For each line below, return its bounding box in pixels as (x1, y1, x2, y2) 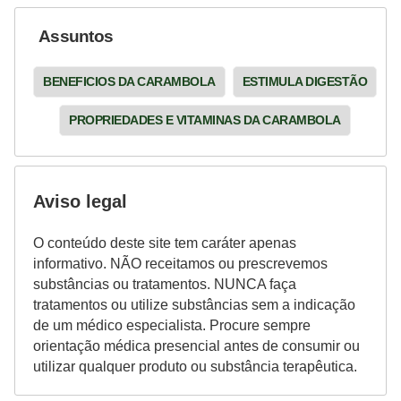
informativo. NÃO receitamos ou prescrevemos (33, 255, 328, 271)
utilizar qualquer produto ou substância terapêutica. (33, 358, 357, 374)
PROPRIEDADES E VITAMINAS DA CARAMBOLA (69, 112, 341, 127)
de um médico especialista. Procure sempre (33, 317, 311, 333)
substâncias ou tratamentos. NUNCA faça (33, 276, 296, 292)
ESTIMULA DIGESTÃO (242, 73, 367, 89)
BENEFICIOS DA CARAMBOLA (43, 73, 216, 89)
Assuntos (38, 26, 114, 46)
